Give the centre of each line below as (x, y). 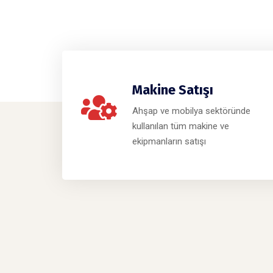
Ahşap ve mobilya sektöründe (191, 111)
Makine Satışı (173, 90)
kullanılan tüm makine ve (181, 126)
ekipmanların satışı (169, 142)
